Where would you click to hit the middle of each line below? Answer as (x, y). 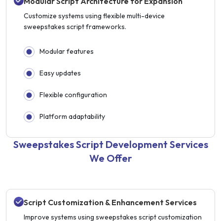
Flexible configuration (73, 94)
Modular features (67, 51)
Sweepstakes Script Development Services (110, 144)
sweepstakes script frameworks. (75, 26)
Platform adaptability (72, 116)
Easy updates (60, 73)
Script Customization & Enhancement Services (110, 202)
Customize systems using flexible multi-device (94, 16)
